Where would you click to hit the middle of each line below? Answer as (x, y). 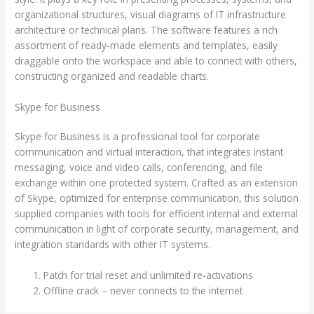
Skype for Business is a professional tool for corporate (138, 136)
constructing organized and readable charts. (112, 76)
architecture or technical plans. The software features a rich (146, 29)
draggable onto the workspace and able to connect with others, (156, 60)
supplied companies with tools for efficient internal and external (157, 213)
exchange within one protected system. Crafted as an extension (157, 182)
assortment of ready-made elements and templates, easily (146, 45)
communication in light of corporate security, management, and (157, 228)
